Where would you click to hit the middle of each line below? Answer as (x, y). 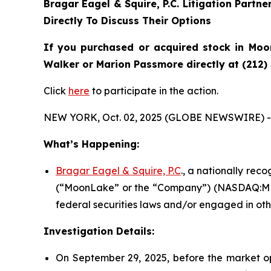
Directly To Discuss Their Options (127, 20)
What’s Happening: (91, 144)
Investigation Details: (99, 231)
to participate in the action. (154, 90)
